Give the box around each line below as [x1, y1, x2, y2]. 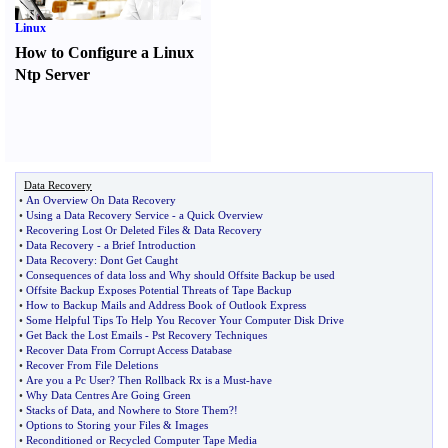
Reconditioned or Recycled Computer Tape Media [26, 434, 257, 446]
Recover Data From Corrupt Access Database [26, 344, 232, 356]
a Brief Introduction [104, 239, 196, 251]
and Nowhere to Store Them [98, 404, 229, 416]
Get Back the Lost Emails [26, 329, 142, 341]
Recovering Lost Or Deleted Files [26, 224, 179, 236]
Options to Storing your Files [26, 419, 160, 431]
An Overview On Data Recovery [26, 194, 176, 206]
